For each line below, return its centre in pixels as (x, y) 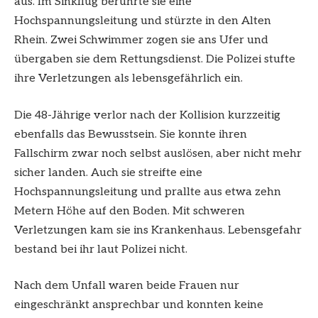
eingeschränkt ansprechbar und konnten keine (139, 305)
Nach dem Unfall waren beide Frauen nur (127, 286)
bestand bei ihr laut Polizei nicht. (101, 249)
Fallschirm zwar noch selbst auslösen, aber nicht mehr (158, 153)
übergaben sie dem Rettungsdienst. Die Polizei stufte (155, 60)
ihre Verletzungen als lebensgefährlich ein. (128, 79)
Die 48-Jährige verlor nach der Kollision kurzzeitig (147, 115)
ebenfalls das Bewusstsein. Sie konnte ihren (131, 134)
